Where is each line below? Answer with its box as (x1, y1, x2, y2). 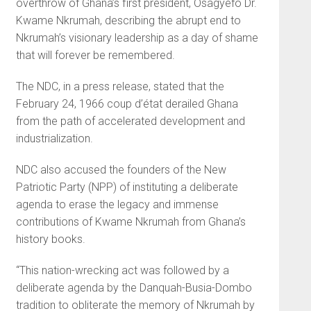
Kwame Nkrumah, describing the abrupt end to (15, 13, 241, 27)
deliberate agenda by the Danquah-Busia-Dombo (15, 280, 252, 294)
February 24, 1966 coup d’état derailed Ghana (15, 96, 238, 110)
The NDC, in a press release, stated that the (15, 79, 224, 93)
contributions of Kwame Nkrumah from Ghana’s (15, 215, 246, 228)
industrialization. (15, 131, 93, 145)
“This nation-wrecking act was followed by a (15, 263, 229, 277)
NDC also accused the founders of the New (15, 162, 226, 176)
